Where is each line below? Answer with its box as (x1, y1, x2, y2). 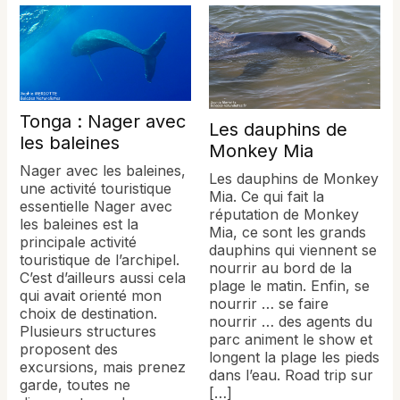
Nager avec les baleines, (20, 162, 187, 180)
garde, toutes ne (20, 376, 131, 395)
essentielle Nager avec (20, 197, 173, 216)
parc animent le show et (209, 329, 372, 348)
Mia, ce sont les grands (209, 222, 366, 241)
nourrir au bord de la (209, 258, 352, 277)
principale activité (20, 233, 137, 252)
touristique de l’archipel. (20, 251, 180, 270)
